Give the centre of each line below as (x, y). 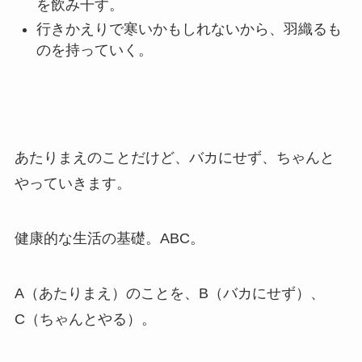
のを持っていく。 (94, 51)
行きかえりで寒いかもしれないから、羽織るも (189, 29)
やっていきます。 (72, 184)
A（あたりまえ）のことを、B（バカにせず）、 (169, 293)
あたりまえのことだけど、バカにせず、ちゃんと (174, 158)
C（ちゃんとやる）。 (85, 319)
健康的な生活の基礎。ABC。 (109, 238)
